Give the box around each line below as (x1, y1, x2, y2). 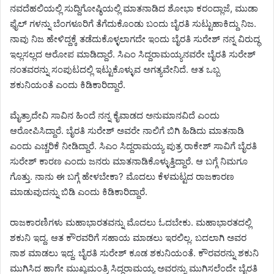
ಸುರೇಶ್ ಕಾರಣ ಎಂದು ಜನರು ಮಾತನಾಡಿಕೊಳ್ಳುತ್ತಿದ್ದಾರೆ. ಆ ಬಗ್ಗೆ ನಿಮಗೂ (10, 155, 248, 168)
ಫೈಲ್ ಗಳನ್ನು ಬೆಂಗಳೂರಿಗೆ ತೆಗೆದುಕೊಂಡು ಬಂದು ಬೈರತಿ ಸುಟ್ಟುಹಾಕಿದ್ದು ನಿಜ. (10, 18, 256, 30)
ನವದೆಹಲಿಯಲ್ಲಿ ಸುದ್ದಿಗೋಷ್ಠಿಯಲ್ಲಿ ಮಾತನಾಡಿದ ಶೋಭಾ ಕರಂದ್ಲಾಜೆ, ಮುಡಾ (10, 2, 258, 15)
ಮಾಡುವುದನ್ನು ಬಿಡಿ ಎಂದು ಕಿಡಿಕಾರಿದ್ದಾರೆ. (10, 186, 147, 198)
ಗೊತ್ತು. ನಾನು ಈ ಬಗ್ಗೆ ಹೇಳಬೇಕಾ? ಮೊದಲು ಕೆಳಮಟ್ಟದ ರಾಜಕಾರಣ (10, 171, 234, 183)
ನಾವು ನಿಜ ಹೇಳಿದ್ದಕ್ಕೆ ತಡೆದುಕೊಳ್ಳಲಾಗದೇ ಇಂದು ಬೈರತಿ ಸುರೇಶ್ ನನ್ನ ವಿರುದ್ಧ (10, 33, 260, 45)
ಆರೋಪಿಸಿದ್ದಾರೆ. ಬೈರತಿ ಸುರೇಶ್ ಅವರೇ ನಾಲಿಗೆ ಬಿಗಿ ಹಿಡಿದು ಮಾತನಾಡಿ (10, 125, 244, 137)
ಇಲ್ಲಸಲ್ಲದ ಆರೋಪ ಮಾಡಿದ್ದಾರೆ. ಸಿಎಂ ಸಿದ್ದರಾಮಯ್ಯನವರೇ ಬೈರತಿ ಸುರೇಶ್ (10, 48, 256, 61)
